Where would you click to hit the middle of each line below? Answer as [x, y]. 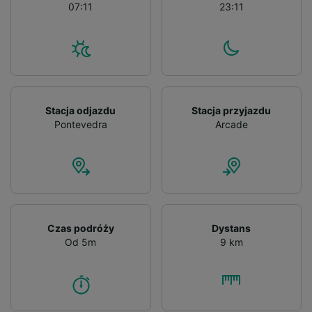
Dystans [232, 228]
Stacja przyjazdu [232, 111]
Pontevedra [80, 125]
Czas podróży [80, 228]
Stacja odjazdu [81, 111]
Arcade [231, 125]
